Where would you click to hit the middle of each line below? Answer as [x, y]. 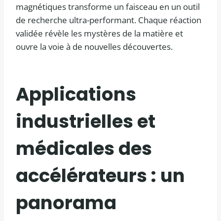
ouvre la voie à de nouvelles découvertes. [94, 47]
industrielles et [86, 121]
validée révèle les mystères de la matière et [99, 34]
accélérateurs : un [100, 175]
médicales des [84, 148]
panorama [66, 203]
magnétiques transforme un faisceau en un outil [108, 7]
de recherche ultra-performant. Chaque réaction [109, 20]
